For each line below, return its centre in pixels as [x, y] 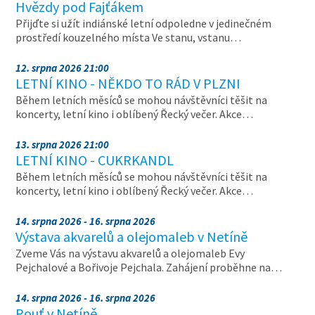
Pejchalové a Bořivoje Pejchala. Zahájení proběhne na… [149, 267]
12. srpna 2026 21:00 [63, 68]
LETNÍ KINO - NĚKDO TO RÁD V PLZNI [128, 83]
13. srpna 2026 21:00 [63, 144]
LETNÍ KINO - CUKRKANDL [95, 160]
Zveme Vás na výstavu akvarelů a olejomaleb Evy [130, 253]
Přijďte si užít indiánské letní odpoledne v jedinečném [144, 23]
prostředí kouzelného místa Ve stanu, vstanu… [129, 37]
